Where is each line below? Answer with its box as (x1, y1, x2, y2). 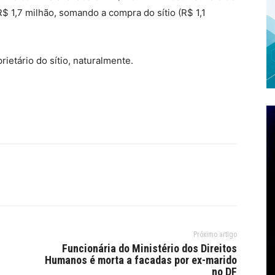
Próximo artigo (193, 230, 237, 239)
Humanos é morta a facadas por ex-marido (44, 253, 237, 266)
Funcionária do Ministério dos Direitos (61, 241, 237, 255)
